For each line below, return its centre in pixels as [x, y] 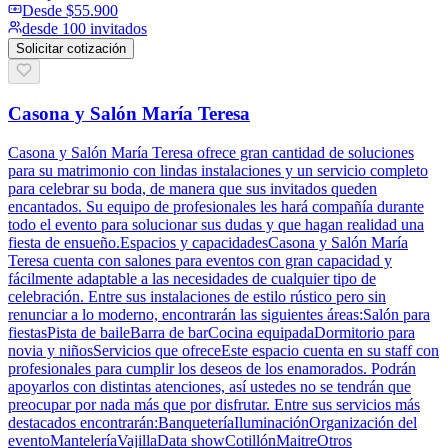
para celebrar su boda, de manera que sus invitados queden [192, 188]
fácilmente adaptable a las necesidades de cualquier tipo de [192, 278]
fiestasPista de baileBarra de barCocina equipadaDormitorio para [211, 332]
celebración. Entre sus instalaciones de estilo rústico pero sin [197, 296]
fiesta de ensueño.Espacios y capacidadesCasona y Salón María [208, 242]
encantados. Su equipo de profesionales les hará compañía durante [216, 206]
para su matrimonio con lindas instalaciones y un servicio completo [218, 170]
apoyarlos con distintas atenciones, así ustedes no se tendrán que [209, 386]
